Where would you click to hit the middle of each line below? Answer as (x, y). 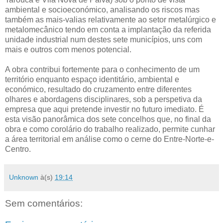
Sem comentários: (44, 203)
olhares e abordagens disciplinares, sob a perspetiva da (104, 99)
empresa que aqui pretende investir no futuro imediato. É (105, 109)
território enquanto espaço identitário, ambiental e (92, 79)
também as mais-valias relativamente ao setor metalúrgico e (111, 19)
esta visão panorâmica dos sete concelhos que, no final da (108, 119)
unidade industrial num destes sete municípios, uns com (104, 39)
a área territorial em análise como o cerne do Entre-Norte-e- (110, 139)
